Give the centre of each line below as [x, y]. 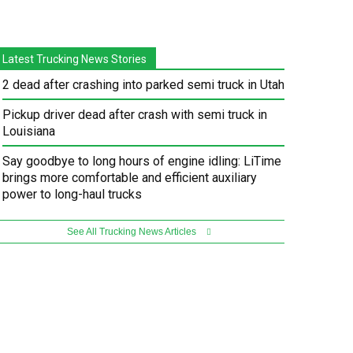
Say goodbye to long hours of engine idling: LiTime [142, 162]
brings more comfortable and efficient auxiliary [130, 178]
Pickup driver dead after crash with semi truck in [135, 115]
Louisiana [29, 132]
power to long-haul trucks [72, 195]
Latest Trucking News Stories [75, 59]
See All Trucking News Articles [132, 232]
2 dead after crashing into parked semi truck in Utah [144, 85]
